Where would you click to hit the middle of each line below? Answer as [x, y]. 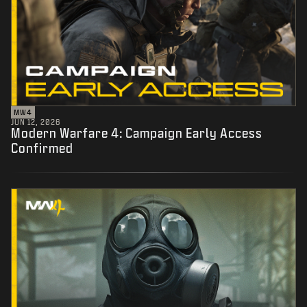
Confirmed [42, 148]
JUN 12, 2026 [36, 122]
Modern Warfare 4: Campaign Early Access [137, 133]
